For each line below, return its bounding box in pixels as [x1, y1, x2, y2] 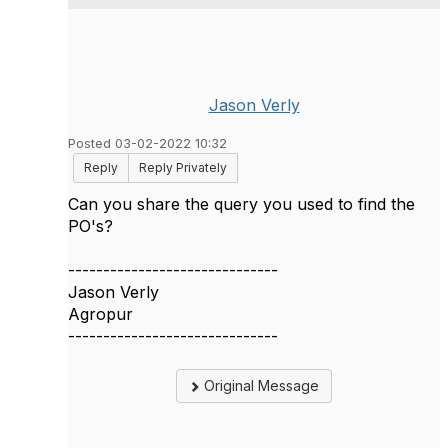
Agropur [68, 304, 133, 324]
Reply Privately [139, 160, 227, 175]
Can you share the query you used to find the [68, 194, 415, 214]
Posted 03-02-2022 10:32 [68, 136, 227, 151]
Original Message [200, 377, 319, 394]
